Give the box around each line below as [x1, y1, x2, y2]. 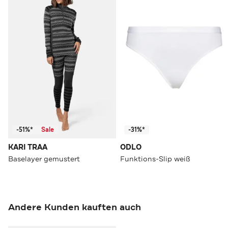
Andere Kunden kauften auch [8, 201, 141, 214]
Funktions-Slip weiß [120, 154, 190, 164]
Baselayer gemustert [8, 154, 80, 164]
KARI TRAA [8, 142, 47, 153]
